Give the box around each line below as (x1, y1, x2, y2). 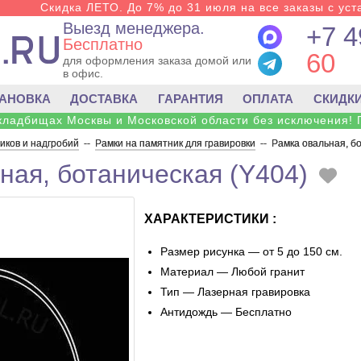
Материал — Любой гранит (160, 265, 305, 278)
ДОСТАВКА (70, 92, 139, 106)
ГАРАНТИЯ (157, 92, 223, 106)
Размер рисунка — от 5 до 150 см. (160, 245, 342, 258)
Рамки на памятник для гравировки (95, 138, 255, 149)
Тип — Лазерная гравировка (160, 285, 310, 298)
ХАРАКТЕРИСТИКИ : (144, 212, 276, 226)
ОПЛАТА (243, 92, 294, 106)
